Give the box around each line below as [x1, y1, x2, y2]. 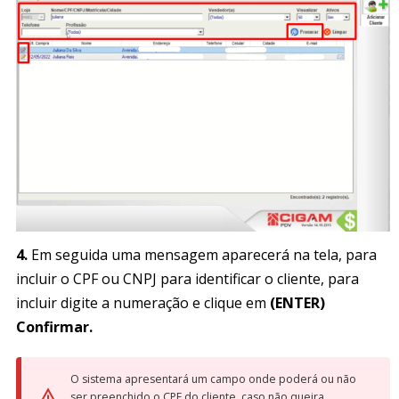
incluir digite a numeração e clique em [16, 292, 270, 313]
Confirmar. [16, 316, 93, 337]
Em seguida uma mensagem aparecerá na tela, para [28, 244, 377, 265]
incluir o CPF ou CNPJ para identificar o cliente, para [16, 268, 359, 289]
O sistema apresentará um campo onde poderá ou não [70, 370, 356, 387]
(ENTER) [270, 292, 325, 313]
